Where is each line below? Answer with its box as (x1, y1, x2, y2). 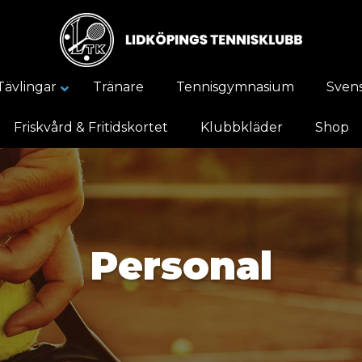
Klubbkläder (200, 119, 283, 135)
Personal (90, 242, 272, 289)
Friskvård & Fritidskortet (13, 119, 168, 135)
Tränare (93, 78, 144, 95)
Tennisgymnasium (176, 78, 294, 95)
